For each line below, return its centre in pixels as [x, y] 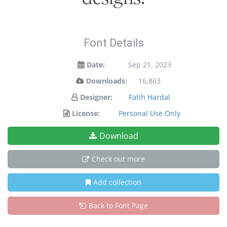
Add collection [117, 182]
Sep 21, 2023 [149, 65]
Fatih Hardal [149, 97]
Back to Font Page [118, 205]
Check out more [118, 159]
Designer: [96, 97]
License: [86, 113]
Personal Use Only [149, 113]
